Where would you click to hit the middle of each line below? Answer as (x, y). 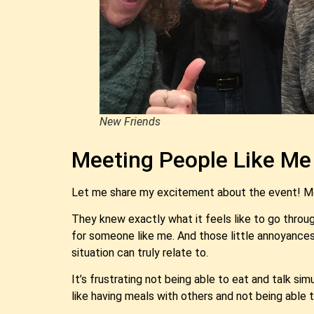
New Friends (130, 121)
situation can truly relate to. (140, 252)
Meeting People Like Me (191, 159)
